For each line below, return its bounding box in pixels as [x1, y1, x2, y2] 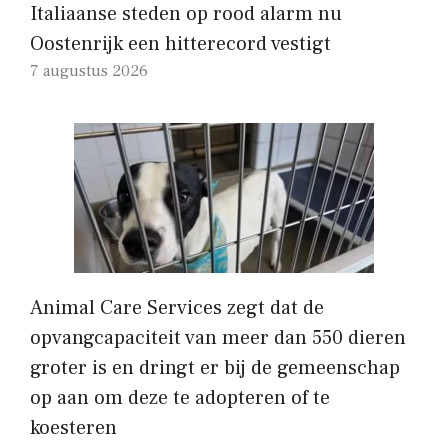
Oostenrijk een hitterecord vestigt [30, 30, 331, 57]
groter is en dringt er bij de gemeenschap [30, 354, 400, 381]
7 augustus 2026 [30, 60, 148, 81]
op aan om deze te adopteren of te [30, 384, 330, 411]
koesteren [30, 414, 117, 441]
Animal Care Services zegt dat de [30, 294, 324, 321]
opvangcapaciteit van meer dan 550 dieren [30, 324, 406, 351]
